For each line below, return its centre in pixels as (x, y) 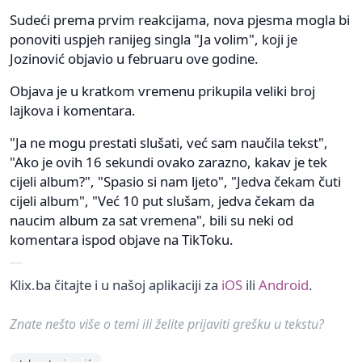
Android (284, 284)
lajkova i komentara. (73, 110)
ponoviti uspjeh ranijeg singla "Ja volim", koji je (154, 39)
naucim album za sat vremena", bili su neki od (152, 220)
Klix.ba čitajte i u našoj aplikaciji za (116, 284)
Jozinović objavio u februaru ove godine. (134, 58)
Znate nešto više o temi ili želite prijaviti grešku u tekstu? (167, 324)
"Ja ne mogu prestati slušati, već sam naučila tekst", (169, 142)
